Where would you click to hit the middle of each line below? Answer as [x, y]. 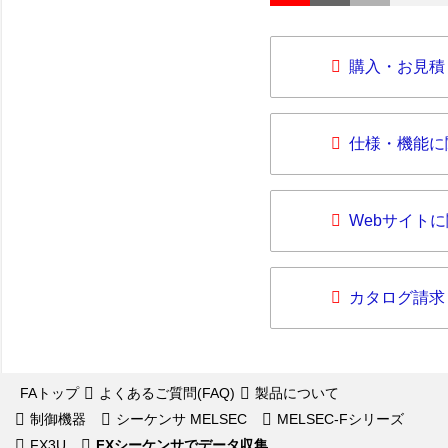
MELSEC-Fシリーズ [340, 419]
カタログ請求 [397, 297]
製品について [297, 393]
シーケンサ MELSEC [181, 419]
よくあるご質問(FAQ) [167, 393]
